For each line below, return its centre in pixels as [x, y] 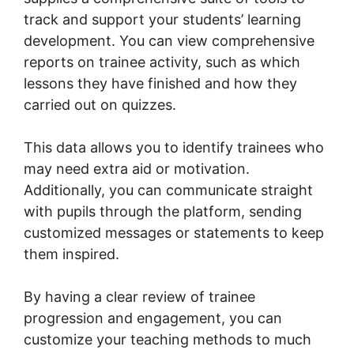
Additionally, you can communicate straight [168, 190]
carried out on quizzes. [100, 104]
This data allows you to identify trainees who [174, 147]
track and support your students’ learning [162, 19]
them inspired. [72, 254]
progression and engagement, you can [153, 318]
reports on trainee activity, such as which [162, 62]
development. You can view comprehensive [169, 40]
